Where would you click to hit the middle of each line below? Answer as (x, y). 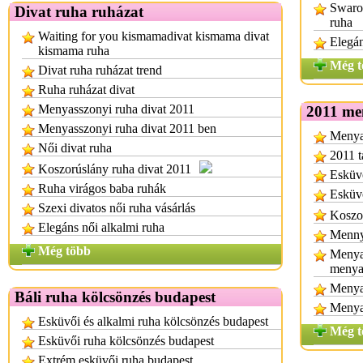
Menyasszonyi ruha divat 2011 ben (127, 128)
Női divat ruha (75, 148)
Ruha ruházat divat (86, 90)
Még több (64, 251)
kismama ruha (74, 51)
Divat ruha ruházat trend (100, 70)
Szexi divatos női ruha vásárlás (117, 208)
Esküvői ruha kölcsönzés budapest (126, 341)
